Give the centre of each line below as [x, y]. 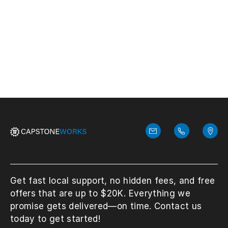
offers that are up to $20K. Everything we [100, 194]
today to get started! [55, 219]
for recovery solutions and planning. [95, 6]
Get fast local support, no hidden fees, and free [113, 181]
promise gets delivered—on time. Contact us [106, 206]
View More [41, 28]
